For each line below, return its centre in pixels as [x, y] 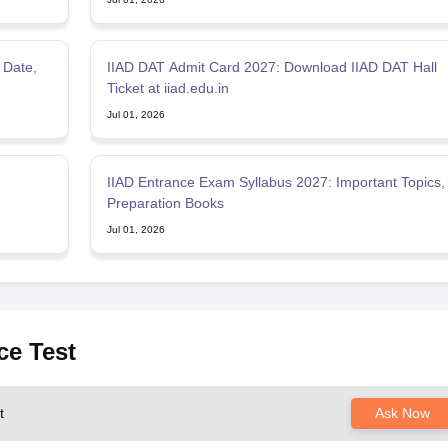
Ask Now [402, 412]
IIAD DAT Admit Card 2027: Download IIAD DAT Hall [271, 66]
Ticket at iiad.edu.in [167, 87]
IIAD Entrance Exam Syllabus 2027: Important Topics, [275, 181]
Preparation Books [165, 202]
